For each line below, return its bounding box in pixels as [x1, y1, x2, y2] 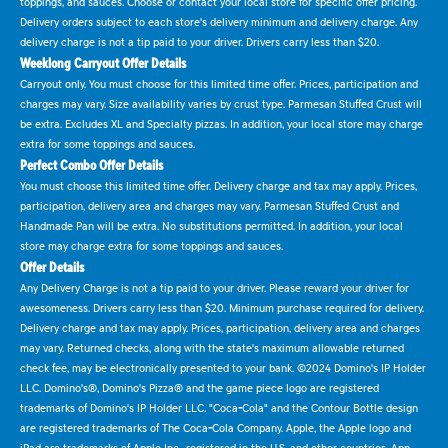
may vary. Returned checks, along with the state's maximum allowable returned [20, 340, 404, 355]
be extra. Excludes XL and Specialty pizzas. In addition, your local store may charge [20, 116, 423, 131]
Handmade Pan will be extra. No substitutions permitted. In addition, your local [20, 218, 403, 233]
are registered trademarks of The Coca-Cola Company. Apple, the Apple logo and [20, 420, 411, 435]
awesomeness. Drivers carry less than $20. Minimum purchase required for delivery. [20, 300, 424, 315]
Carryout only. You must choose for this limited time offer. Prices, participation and [20, 76, 418, 91]
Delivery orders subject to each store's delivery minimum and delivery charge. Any [20, 14, 418, 29]
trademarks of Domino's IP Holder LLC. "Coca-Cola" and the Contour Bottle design [20, 400, 418, 415]
